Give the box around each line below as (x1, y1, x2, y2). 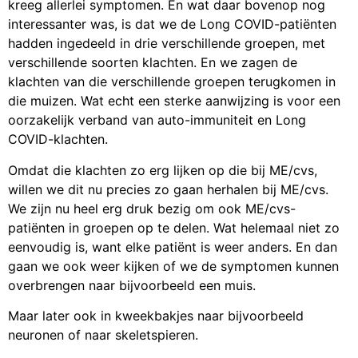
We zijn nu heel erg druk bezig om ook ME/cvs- (8, 200, 296, 217)
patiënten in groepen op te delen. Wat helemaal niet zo (8, 219, 340, 236)
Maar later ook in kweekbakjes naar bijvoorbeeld (8, 308, 304, 324)
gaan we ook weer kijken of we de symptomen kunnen (8, 257, 339, 274)
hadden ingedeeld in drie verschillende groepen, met (8, 35, 325, 52)
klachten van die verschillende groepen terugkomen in (8, 74, 336, 90)
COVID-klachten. (8, 131, 108, 148)
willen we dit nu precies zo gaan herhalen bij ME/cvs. (8, 181, 328, 197)
